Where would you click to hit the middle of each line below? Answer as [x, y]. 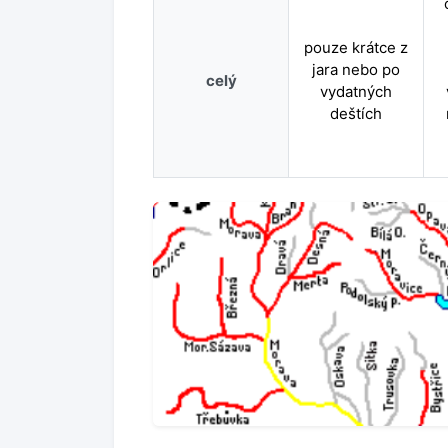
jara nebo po [356, 69]
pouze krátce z [356, 47]
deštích [356, 113]
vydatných [356, 91]
